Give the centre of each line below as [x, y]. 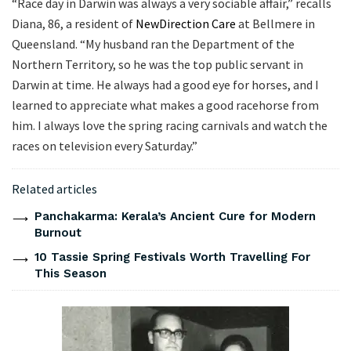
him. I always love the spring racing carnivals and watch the [170, 126]
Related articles [54, 189]
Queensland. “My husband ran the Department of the [153, 44]
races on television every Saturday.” [105, 146]
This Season [70, 274]
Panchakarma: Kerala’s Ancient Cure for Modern [175, 217]
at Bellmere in [275, 24]
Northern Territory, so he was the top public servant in [157, 65]
